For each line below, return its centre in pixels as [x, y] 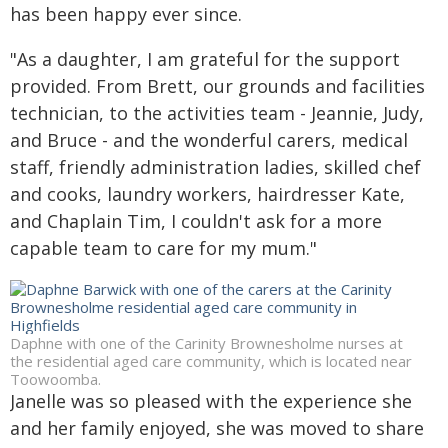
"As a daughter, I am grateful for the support [205, 59]
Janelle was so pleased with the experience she [211, 401]
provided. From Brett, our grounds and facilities [217, 86]
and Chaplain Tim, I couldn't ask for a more [196, 221]
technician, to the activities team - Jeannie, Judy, [217, 113]
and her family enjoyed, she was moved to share [217, 428]
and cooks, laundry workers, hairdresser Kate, [207, 194]
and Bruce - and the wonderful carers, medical [209, 140]
